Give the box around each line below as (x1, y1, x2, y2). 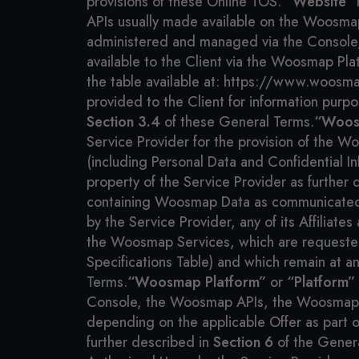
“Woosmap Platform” (127, 272, 266, 292)
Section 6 (213, 332, 273, 353)
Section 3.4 (87, 111, 160, 132)
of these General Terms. (160, 111, 314, 132)
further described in (87, 332, 213, 353)
